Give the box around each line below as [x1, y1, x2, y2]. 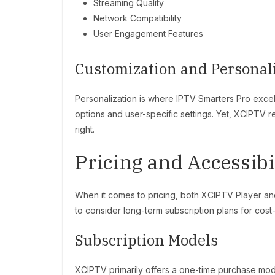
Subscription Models [75, 230, 218, 250]
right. [75, 124, 95, 135]
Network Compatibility [93, 13, 182, 24]
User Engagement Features [93, 28, 203, 39]
